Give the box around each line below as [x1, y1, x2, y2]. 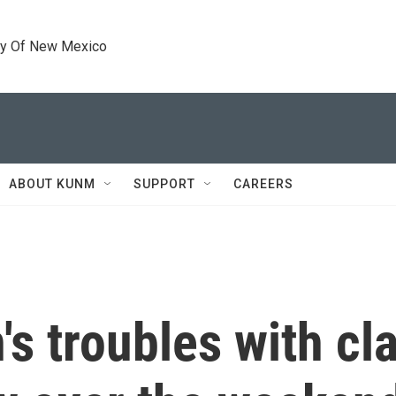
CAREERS [233, 177, 293, 191]
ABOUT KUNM [9, 177, 95, 191]
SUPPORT [133, 177, 195, 191]
